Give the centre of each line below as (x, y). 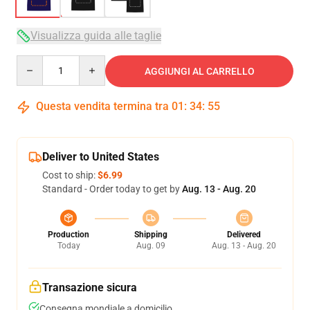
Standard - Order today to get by (112, 189)
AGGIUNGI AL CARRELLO (199, 71)
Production (69, 235)
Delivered (244, 235)
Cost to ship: (70, 175)
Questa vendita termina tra (102, 106)
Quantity (35, 62)
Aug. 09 (151, 246)
